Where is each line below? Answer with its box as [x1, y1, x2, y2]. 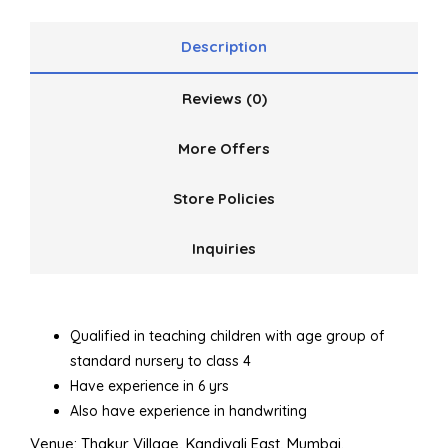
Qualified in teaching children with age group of [70, 327, 384, 346]
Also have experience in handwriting [70, 402, 307, 421]
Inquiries [192, 239, 256, 259]
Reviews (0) [181, 89, 267, 109]
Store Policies [173, 189, 275, 209]
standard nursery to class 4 [70, 352, 251, 371]
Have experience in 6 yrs [70, 377, 229, 396]
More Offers [178, 139, 270, 159]
